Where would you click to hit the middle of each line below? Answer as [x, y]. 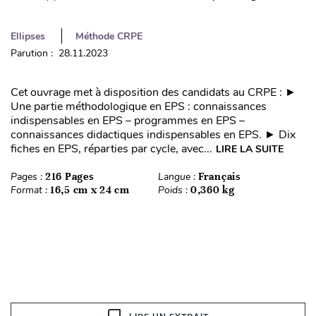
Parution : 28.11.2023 [59, 53]
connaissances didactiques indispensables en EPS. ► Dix [153, 134]
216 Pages [70, 176]
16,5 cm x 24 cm [90, 189]
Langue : [178, 176]
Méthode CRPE [109, 36]
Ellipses [28, 36]
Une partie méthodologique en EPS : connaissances [139, 106]
